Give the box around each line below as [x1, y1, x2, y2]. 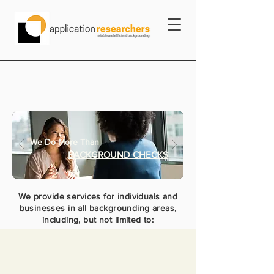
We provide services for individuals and [18, 191, 178, 201]
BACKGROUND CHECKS [68, 149, 168, 160]
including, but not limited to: [42, 215, 154, 224]
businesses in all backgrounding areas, [19, 203, 177, 213]
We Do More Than [30, 137, 104, 147]
